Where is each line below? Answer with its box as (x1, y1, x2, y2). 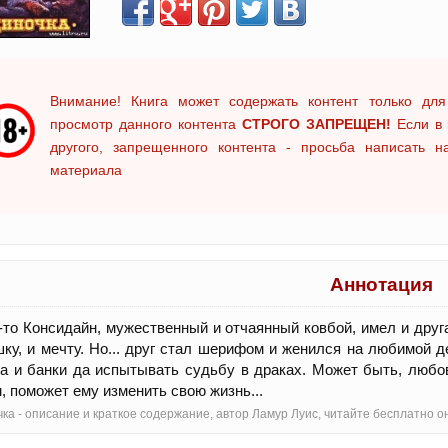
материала (50, 162, 122, 179)
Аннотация (330, 274, 433, 296)
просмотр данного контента (50, 116, 242, 133)
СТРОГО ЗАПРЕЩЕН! (241, 116, 391, 133)
